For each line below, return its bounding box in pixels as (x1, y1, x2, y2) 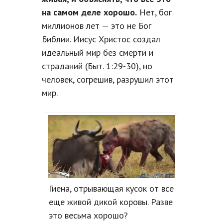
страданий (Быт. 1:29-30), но (42, 60, 152, 72)
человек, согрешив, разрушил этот (42, 74, 174, 86)
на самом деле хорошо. (42, 6, 137, 18)
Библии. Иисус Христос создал (42, 33, 160, 45)
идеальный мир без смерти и (42, 47, 153, 59)
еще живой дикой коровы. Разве (48, 196, 173, 208)
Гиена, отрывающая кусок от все (48, 182, 174, 194)
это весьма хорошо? (48, 209, 128, 221)
